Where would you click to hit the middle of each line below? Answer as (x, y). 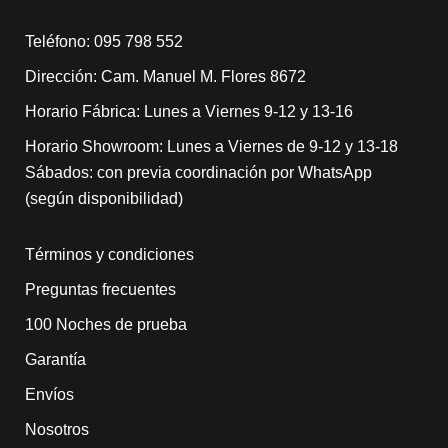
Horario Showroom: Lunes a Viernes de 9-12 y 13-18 (211, 146)
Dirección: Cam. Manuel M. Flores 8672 (165, 76)
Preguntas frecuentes (100, 289)
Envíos (49, 394)
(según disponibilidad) (104, 198)
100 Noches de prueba (106, 324)
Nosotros (57, 429)
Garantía (55, 359)
